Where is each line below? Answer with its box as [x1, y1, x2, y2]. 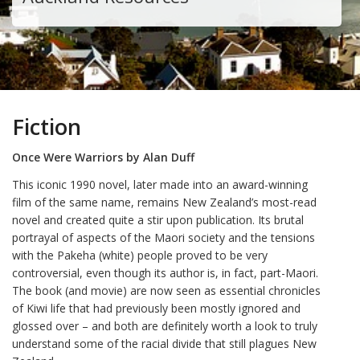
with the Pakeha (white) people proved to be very [12, 247, 268, 264]
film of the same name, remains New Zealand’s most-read [12, 194, 317, 211]
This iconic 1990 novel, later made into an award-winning [12, 177, 308, 193]
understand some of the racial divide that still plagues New [12, 336, 317, 352]
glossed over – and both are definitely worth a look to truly [12, 318, 317, 334]
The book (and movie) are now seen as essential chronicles [12, 283, 321, 299]
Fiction [12, 112, 81, 141]
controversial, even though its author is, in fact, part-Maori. [12, 265, 318, 281]
